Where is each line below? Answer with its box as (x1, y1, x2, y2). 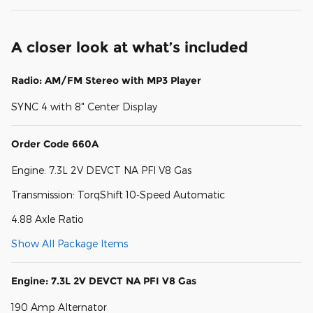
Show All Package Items (11, 238, 128, 250)
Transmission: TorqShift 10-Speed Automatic (11, 189, 225, 201)
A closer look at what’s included (11, 38, 248, 57)
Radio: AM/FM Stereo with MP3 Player (11, 74, 201, 87)
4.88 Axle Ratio (11, 213, 84, 226)
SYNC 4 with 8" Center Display (11, 101, 157, 113)
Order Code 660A (11, 138, 99, 151)
